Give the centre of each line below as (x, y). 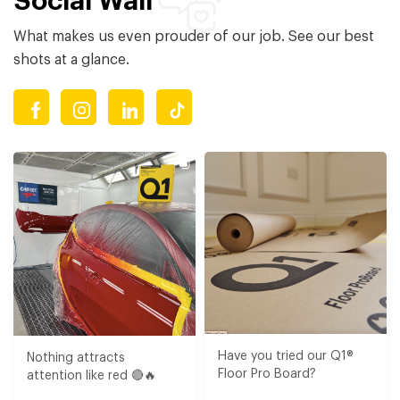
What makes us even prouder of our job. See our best (194, 37)
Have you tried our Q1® (286, 357)
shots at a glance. (71, 60)
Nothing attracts (76, 358)
